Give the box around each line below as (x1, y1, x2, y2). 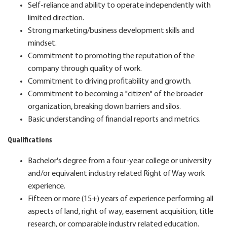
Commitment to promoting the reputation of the (28, 52, 195, 60)
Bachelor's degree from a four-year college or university (28, 157, 212, 165)
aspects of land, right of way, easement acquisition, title (28, 207, 213, 216)
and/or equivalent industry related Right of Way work (28, 169, 205, 178)
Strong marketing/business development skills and (28, 26, 194, 35)
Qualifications (8, 136, 52, 144)
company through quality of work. (28, 64, 142, 73)
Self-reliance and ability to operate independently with (28, 1, 211, 10)
